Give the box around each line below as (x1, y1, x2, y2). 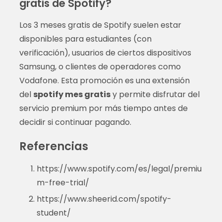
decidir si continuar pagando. (19, 116, 131, 128)
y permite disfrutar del (110, 88, 200, 100)
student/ (36, 207, 71, 219)
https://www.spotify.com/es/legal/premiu (36, 163, 202, 174)
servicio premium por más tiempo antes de (19, 102, 188, 114)
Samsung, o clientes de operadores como (19, 60, 181, 72)
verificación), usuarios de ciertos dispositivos (19, 47, 191, 58)
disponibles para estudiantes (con (19, 33, 152, 45)
